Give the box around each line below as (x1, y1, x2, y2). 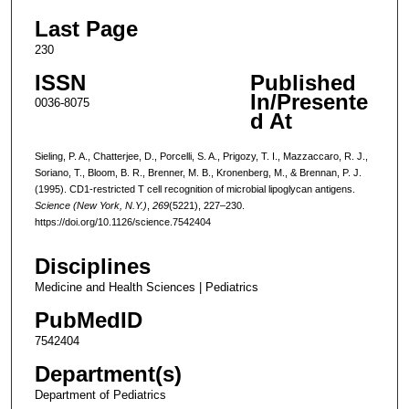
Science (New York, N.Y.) (34, 199, 147, 211)
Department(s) (34, 362, 182, 387)
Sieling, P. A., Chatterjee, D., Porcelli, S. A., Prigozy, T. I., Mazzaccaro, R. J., (34, 150, 368, 162)
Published (249, 69, 356, 95)
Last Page (34, 16, 138, 41)
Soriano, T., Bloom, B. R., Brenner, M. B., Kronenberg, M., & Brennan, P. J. (34, 166, 362, 178)
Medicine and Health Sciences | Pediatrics (34, 280, 258, 295)
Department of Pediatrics (34, 388, 166, 403)
